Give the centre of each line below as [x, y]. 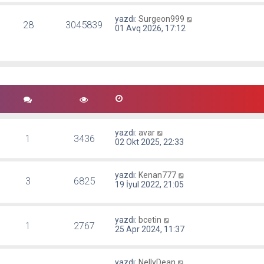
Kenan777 [158, 175]
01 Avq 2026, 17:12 [151, 28]
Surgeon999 [162, 19]
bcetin [150, 220]
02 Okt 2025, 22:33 [150, 142]
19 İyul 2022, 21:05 [150, 185]
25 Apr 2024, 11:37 [150, 230]
